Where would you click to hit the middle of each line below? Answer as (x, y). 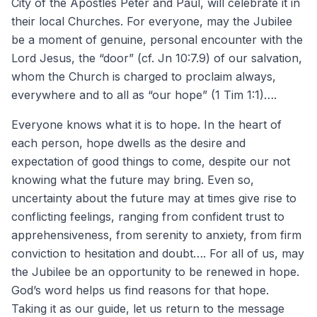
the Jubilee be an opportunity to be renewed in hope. (155, 271)
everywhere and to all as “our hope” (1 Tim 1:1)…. (144, 94)
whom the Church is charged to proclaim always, (144, 76)
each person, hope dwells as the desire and (128, 143)
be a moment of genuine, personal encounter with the (157, 39)
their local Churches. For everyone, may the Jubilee (152, 21)
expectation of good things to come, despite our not (151, 161)
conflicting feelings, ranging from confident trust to (148, 216)
